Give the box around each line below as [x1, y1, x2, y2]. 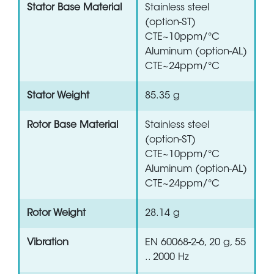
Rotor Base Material [27, 120, 118, 131]
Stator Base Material [27, 3, 122, 13]
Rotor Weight [27, 209, 86, 219]
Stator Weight [27, 91, 89, 102]
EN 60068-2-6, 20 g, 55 [145, 238, 246, 248]
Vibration [27, 238, 68, 248]
